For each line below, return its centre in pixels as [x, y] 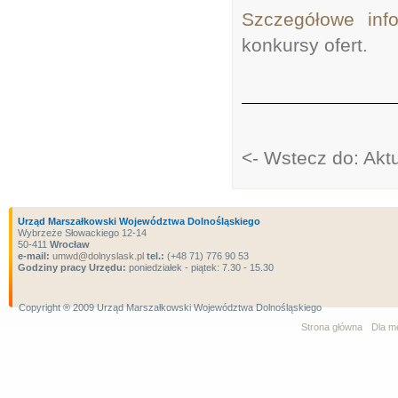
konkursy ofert [302, 45]
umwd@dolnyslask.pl [97, 256]
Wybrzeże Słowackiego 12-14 [82, 233]
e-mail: [34, 256]
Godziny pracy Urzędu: [72, 267]
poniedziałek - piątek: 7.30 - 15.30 [200, 267]
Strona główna [332, 327]
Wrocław [70, 244]
